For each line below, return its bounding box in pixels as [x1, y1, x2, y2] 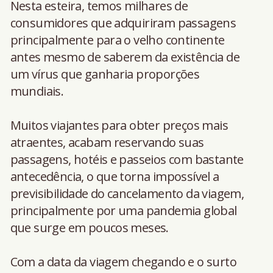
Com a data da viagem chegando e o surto [10, 253, 237, 270]
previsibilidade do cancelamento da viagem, [10, 185, 244, 202]
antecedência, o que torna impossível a [10, 168, 219, 185]
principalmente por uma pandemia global [10, 202, 237, 219]
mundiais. [10, 82, 64, 99]
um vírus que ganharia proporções [10, 65, 200, 82]
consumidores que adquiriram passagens [10, 14, 236, 31]
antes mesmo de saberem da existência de [10, 48, 240, 65]
